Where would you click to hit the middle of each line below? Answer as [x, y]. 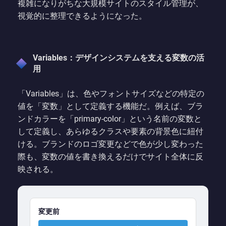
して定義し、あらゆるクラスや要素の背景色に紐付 [110, 131]
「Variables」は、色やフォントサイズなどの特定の [111, 93]
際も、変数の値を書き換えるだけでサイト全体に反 [110, 156]
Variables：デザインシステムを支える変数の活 [119, 58]
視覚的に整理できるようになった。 [82, 16]
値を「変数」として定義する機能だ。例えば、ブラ [110, 106]
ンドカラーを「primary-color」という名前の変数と [110, 119]
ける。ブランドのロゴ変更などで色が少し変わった [110, 144]
